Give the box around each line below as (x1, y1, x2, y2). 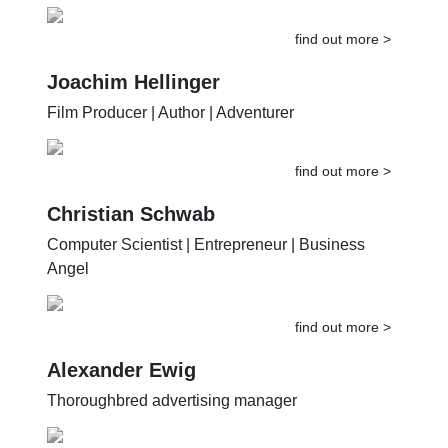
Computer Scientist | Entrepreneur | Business (47, 255, 366, 273)
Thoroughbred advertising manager (47, 411, 298, 429)
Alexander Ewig (47, 378, 197, 401)
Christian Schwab (47, 222, 216, 245)
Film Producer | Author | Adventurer (47, 123, 295, 141)
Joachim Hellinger (47, 90, 221, 113)
